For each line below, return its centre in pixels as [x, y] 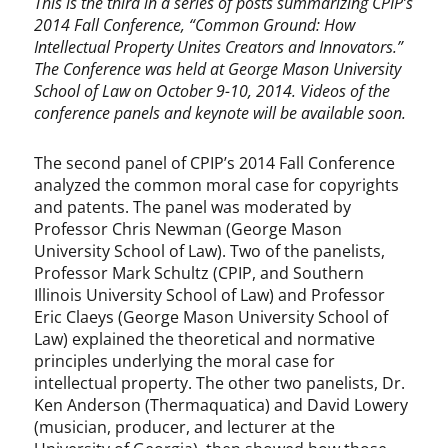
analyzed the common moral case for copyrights [217, 185]
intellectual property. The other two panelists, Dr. [220, 383]
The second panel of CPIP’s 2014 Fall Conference [215, 163]
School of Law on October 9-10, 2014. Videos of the [212, 91]
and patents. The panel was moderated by [193, 207]
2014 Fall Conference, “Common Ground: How [195, 25]
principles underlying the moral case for [185, 361]
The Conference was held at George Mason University [218, 69]
